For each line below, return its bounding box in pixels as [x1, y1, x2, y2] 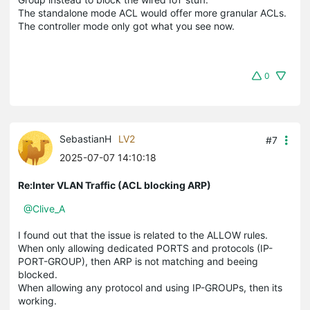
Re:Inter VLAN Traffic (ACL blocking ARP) [18, 179, 211, 191]
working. [18, 294, 57, 307]
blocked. [18, 268, 57, 280]
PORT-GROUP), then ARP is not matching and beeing [18, 255, 258, 267]
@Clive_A [24, 202, 65, 215]
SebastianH [60, 132, 111, 145]
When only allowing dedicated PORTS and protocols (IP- [18, 241, 273, 254]
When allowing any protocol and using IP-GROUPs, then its [18, 281, 282, 293]
